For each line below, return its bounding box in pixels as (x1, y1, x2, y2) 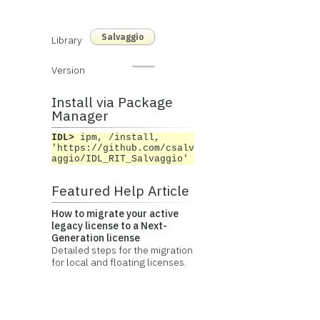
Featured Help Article (51, 181, 189, 199)
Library (51, 34, 82, 46)
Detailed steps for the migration (51, 244, 193, 256)
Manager (51, 106, 109, 124)
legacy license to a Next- (51, 219, 167, 232)
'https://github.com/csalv (51, 144, 194, 154)
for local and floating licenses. (51, 256, 186, 269)
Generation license (51, 231, 140, 244)
